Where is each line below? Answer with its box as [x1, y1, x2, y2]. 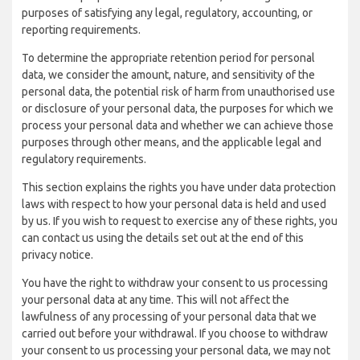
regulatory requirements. [22, 153, 146, 166]
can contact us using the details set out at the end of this [22, 231, 304, 244]
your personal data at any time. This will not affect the [22, 293, 289, 306]
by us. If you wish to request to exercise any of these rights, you [22, 215, 337, 227]
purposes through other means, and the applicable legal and [22, 136, 321, 149]
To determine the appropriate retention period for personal [22, 51, 315, 64]
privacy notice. [22, 248, 93, 261]
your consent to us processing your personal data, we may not [22, 344, 330, 357]
